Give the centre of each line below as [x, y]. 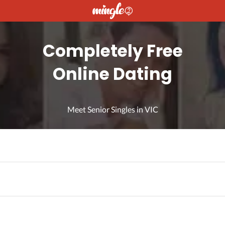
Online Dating [113, 74]
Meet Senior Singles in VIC [113, 109]
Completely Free [113, 51]
